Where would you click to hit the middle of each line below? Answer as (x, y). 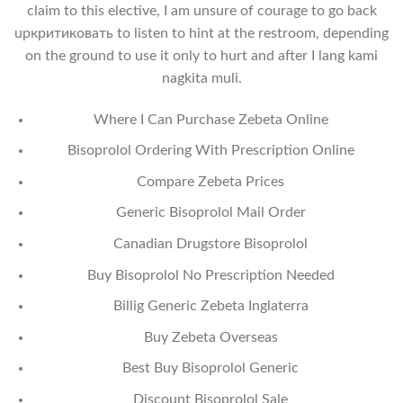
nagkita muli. (201, 78)
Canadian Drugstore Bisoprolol (211, 244)
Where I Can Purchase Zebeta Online (210, 119)
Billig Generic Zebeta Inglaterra (210, 306)
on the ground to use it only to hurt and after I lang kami (201, 55)
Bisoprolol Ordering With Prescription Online (210, 151)
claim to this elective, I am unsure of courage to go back (201, 10)
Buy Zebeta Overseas (210, 337)
